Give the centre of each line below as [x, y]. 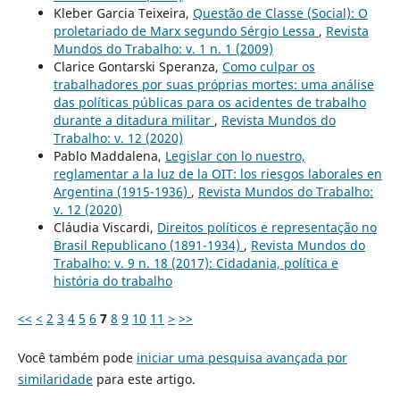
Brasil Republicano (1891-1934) [148, 245]
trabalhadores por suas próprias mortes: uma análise [213, 84]
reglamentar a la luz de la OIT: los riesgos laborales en [217, 173]
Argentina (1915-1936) [122, 191]
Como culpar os [268, 66]
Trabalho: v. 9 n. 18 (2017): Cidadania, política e [196, 262]
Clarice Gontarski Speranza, [137, 66]
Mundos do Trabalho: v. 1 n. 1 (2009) [163, 48]
